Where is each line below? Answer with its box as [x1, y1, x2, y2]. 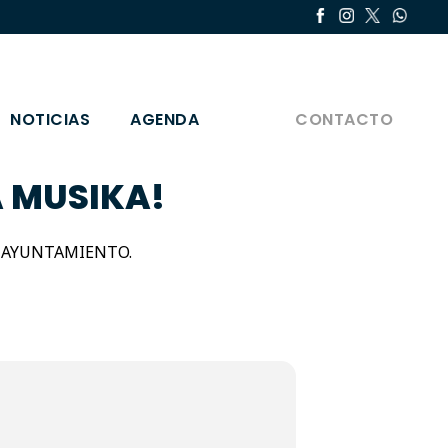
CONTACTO [295, 108, 394, 131]
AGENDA [130, 108, 200, 131]
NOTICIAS [10, 108, 91, 131]
